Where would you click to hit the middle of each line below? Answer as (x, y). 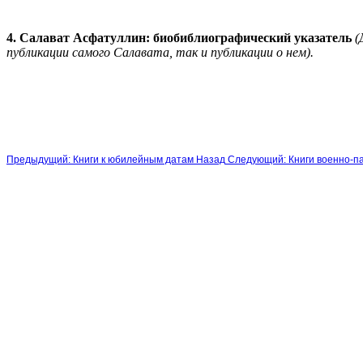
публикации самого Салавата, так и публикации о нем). (162, 52)
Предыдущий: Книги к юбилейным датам (101, 159)
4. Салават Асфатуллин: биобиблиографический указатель (179, 37)
